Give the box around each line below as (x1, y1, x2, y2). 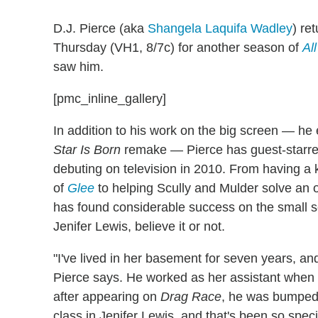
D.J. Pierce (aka (53, 21, 148, 36)
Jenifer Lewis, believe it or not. (53, 219, 225, 234)
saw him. (53, 60, 104, 75)
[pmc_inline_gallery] (53, 92, 166, 106)
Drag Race (160, 290, 221, 305)
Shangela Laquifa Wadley (148, 21, 292, 36)
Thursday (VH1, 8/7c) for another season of (53, 40, 302, 55)
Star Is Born (53, 143, 124, 158)
